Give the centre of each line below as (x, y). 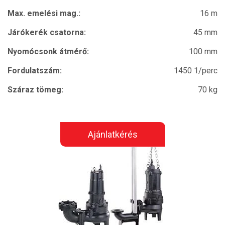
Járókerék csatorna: (47, 32)
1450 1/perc (196, 71)
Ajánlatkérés (113, 134)
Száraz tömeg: (35, 90)
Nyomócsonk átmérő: (48, 51)
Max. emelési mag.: (44, 13)
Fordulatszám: (35, 71)
